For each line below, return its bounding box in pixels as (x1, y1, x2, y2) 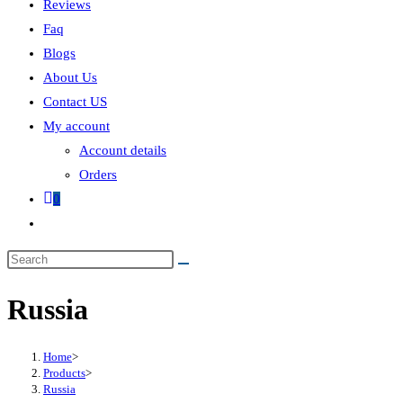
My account (43, 119, 110, 133)
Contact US (43, 94, 107, 109)
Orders (79, 167, 117, 182)
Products (43, 365, 85, 380)
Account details (79, 143, 166, 157)
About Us (43, 70, 97, 85)
